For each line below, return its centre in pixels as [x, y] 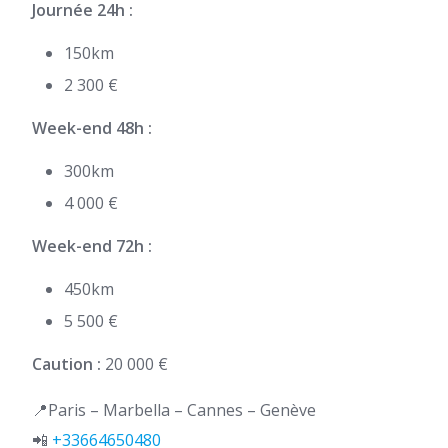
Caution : [66, 364]
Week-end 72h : [92, 246]
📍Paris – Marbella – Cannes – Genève [174, 410]
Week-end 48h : [92, 128]
